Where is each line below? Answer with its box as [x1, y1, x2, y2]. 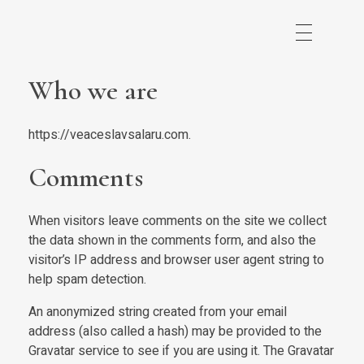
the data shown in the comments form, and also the [28, 231, 316, 251]
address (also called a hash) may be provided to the [28, 322, 322, 342]
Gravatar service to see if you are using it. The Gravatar [28, 341, 334, 362]
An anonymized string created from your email [28, 302, 287, 323]
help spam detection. [28, 270, 146, 290]
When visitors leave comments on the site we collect [28, 211, 327, 232]
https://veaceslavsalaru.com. [28, 124, 191, 145]
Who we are [28, 73, 158, 107]
